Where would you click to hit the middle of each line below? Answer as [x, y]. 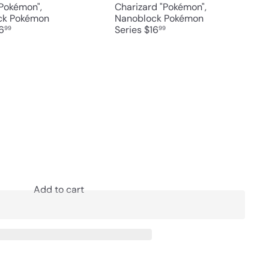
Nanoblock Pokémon [159, 18]
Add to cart [59, 189]
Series [130, 29]
